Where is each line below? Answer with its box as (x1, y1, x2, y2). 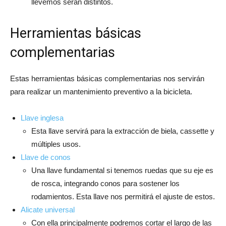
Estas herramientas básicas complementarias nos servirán (10, 74, 204, 83)
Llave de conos (21, 152, 71, 161)
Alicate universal (21, 205, 75, 214)
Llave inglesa (21, 113, 64, 122)
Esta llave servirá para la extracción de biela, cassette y (31, 126, 214, 135)
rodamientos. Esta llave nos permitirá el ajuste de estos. (31, 192, 215, 201)
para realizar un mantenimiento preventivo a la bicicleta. (10, 87, 192, 96)
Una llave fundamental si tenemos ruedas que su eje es (31, 165, 213, 175)
